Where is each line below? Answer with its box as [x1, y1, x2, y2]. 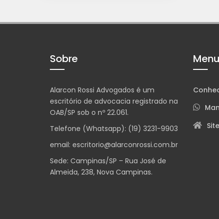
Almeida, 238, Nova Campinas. [50, 167, 153, 177]
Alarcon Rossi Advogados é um [50, 85, 154, 95]
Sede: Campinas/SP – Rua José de [50, 156, 166, 166]
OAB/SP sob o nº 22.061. [50, 108, 129, 117]
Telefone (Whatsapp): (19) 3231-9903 [50, 124, 178, 133]
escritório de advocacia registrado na [50, 96, 178, 106]
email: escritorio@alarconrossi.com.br [50, 140, 178, 150]
